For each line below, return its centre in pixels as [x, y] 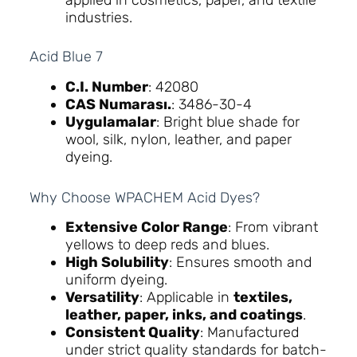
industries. [98, 18]
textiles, [263, 297]
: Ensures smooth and [240, 262]
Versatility [102, 297]
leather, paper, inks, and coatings [184, 314]
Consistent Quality [132, 332]
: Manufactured [249, 332]
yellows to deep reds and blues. [167, 244]
